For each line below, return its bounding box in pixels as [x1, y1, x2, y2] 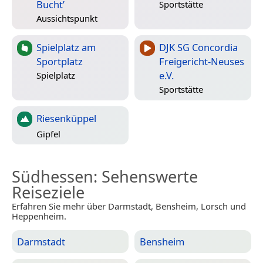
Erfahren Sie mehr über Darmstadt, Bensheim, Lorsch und [12, 200, 246, 213]
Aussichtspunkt [36, 12, 97, 24]
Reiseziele [12, 181, 85, 204]
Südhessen [12, 166, 93, 188]
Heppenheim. [12, 210, 66, 222]
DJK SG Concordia [159, 41, 238, 55]
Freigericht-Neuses [159, 55, 244, 69]
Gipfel [36, 127, 60, 140]
